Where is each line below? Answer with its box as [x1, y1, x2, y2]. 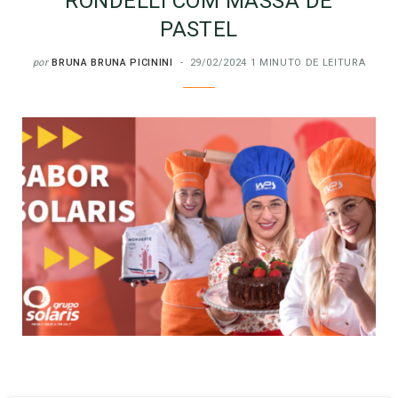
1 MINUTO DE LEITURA [250, 56, 366, 68]
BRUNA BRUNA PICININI [52, 56, 173, 68]
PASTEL [160, 16, 238, 42]
